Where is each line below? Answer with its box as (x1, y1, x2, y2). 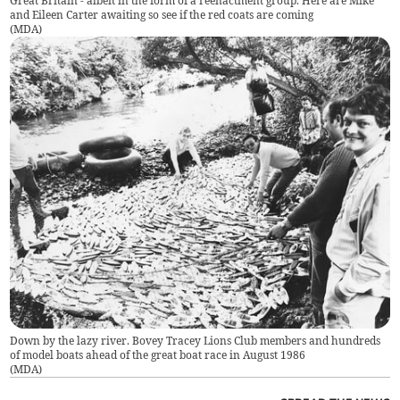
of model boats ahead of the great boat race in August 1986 (10, 347, 306, 362)
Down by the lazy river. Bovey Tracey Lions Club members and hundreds (10, 333, 381, 347)
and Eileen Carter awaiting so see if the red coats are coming (10, 7, 314, 21)
